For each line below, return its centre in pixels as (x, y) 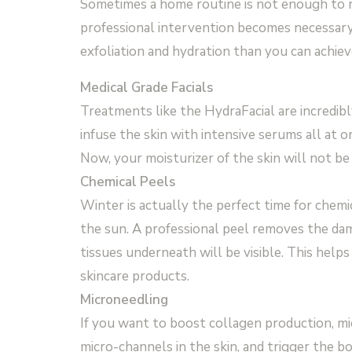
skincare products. (135, 276)
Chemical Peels (128, 181)
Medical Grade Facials (147, 87)
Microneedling (124, 299)
